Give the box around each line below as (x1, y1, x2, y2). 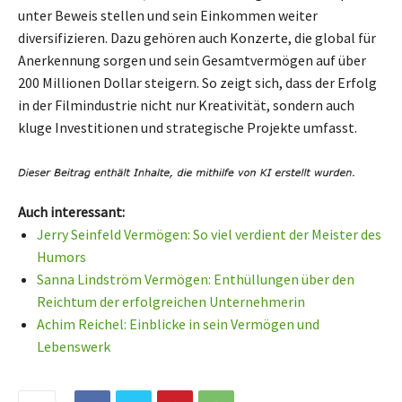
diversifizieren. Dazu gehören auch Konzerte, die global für (18, 28, 376, 47)
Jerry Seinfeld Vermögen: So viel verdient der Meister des (37, 225, 381, 244)
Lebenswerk (37, 337, 110, 356)
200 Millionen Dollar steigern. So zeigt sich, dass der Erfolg (18, 73, 377, 92)
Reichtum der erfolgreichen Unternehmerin (37, 293, 305, 311)
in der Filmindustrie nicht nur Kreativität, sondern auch (18, 95, 354, 114)
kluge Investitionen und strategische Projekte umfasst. (18, 118, 357, 136)
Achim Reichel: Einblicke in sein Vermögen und (37, 315, 319, 334)
